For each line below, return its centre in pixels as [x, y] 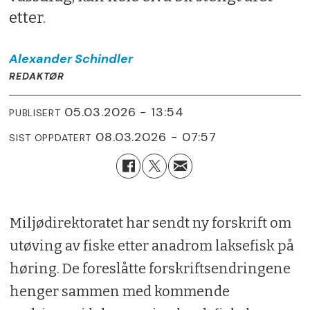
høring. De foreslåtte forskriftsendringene [150, 268]
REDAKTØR [37, 76]
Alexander [41, 58]
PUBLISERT [35, 113]
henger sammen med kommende [119, 291]
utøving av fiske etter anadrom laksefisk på [152, 245]
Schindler [104, 58]
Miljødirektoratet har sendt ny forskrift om [150, 222]
